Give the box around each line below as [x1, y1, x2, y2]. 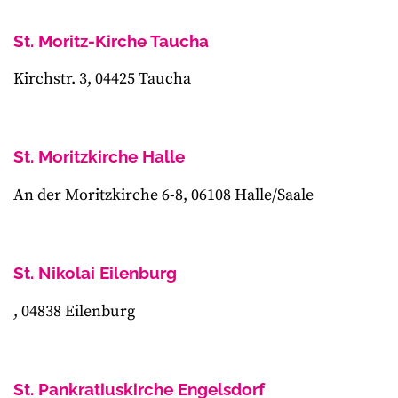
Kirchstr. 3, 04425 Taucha [13, 68, 191, 90]
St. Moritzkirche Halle [13, 147, 185, 167]
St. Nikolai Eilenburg [13, 263, 177, 283]
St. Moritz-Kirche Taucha [13, 30, 209, 51]
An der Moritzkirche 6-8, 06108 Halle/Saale [13, 185, 314, 206]
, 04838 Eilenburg [13, 300, 135, 322]
